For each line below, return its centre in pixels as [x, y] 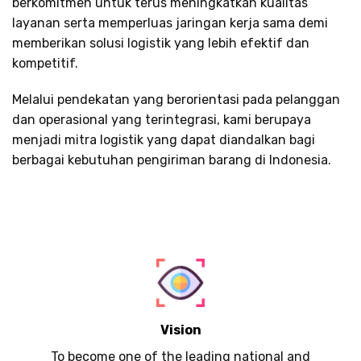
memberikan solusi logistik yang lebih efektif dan [161, 43]
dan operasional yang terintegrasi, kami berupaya [162, 120]
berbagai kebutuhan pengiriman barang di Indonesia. [172, 160]
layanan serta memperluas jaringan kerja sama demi [170, 23]
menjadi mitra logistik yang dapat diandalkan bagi [164, 140]
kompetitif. [45, 63]
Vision [180, 330]
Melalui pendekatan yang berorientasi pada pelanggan [176, 100]
